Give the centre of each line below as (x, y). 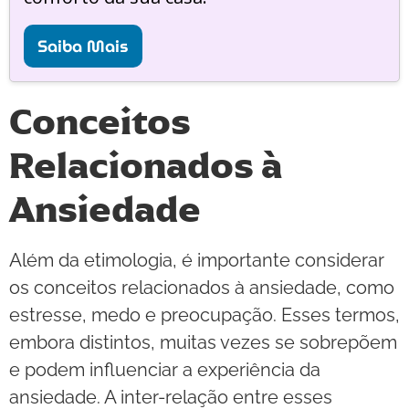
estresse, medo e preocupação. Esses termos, (204, 315)
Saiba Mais (83, 46)
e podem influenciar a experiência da (165, 369)
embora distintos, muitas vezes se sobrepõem (203, 342)
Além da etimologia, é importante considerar (197, 260)
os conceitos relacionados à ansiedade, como (202, 287)
